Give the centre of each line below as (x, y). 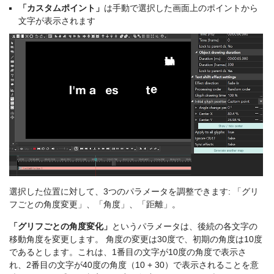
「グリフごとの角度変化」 (61, 227)
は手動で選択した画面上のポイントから (181, 8)
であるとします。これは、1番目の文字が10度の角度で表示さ (128, 252)
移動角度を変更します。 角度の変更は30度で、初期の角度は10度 (136, 239)
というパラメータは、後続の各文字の (185, 227)
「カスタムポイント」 (61, 8)
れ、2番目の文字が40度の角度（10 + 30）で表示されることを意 (134, 265)
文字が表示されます (57, 21)
